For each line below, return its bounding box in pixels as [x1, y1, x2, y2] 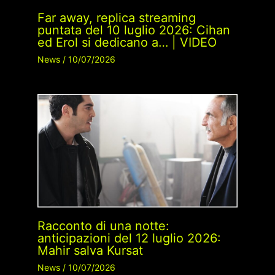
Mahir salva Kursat [37, 242, 143, 258]
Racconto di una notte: [37, 218, 169, 233]
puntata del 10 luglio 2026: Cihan [37, 22, 230, 37]
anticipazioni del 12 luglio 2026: [37, 230, 221, 246]
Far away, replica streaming [37, 10, 196, 25]
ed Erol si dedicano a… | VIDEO [37, 34, 217, 50]
